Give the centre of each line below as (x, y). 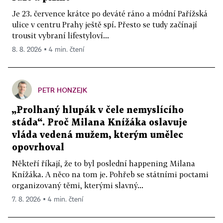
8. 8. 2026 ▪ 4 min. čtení (48, 50)
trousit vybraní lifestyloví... (60, 36)
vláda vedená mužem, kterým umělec (98, 135)
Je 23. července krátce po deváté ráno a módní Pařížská (110, 14)
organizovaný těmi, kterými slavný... (78, 185)
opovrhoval (38, 148)
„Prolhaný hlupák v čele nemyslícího (98, 111)
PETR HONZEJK (62, 90)
